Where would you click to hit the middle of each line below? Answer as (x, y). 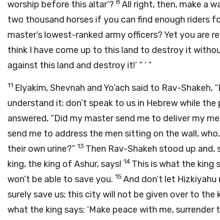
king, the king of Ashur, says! (65, 164)
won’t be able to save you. (61, 179)
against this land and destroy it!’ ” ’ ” (80, 65)
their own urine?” (42, 149)
